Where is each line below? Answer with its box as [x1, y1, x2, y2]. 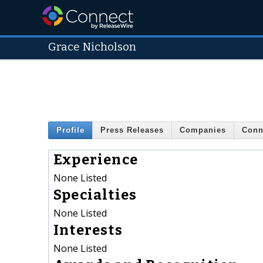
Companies [180, 126, 226, 135]
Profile [56, 126, 85, 135]
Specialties [53, 186, 137, 203]
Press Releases [100, 126, 164, 135]
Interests [53, 221, 123, 238]
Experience [53, 151, 138, 168]
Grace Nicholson [48, 41, 136, 53]
